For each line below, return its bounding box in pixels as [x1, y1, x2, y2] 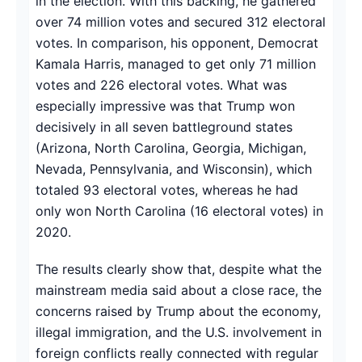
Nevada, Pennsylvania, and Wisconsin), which [36, 160, 312, 177]
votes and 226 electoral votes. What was [36, 76, 287, 93]
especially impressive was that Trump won [36, 97, 295, 114]
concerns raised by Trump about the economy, [36, 302, 321, 319]
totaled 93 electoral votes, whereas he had [36, 181, 298, 198]
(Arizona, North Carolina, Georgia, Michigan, [36, 139, 306, 156]
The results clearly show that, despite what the [36, 260, 322, 277]
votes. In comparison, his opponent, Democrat [36, 34, 318, 51]
